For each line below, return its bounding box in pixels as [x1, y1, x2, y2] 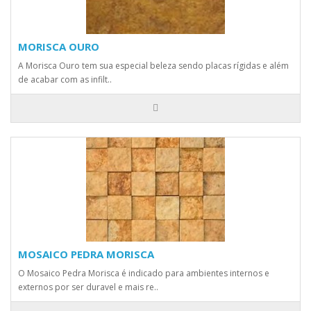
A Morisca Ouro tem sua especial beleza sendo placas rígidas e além [18, 60, 289, 72]
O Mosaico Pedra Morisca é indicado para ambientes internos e [18, 267, 269, 279]
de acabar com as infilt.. [18, 74, 112, 85]
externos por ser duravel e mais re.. [18, 281, 158, 293]
